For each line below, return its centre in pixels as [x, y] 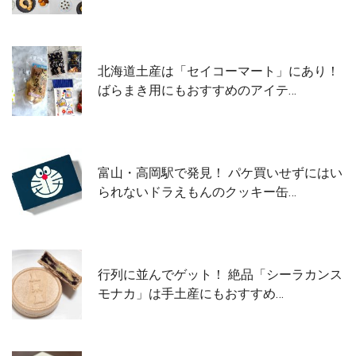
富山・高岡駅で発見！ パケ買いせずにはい [220, 172]
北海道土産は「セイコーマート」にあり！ [219, 71]
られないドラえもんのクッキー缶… [197, 192]
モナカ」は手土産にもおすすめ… [191, 293]
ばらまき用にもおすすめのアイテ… [197, 90]
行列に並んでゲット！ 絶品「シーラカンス [220, 274]
